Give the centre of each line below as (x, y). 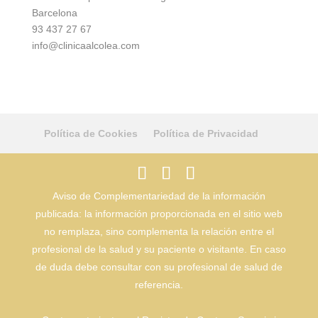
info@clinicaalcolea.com (86, 45)
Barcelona (54, 12)
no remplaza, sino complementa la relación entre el (159, 231)
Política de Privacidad (205, 133)
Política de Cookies (91, 133)
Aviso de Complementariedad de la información (159, 196)
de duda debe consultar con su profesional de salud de (159, 267)
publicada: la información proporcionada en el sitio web (159, 213)
